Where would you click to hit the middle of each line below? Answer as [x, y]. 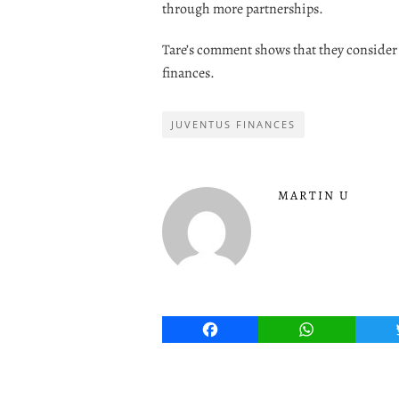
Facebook [242, 329]
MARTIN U [314, 195]
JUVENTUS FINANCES [233, 124]
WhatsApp [341, 329]
